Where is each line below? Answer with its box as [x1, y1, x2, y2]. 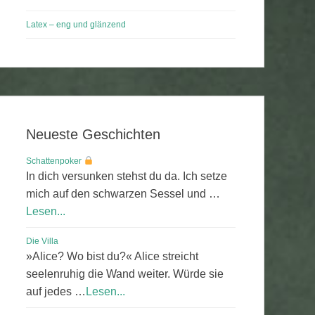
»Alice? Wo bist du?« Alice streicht [26, 250, 198, 262]
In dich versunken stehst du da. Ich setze [26, 170, 227, 182]
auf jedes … [26, 285, 86, 297]
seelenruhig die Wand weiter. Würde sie [26, 268, 224, 280]
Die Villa [26, 236, 58, 246]
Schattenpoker [26, 156, 84, 166]
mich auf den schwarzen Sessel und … [26, 188, 220, 200]
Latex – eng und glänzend [26, 20, 126, 30]
